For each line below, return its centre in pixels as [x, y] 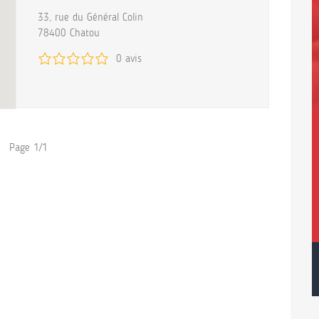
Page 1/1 [28, 147]
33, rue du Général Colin [90, 17]
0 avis [129, 58]
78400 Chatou [69, 33]
